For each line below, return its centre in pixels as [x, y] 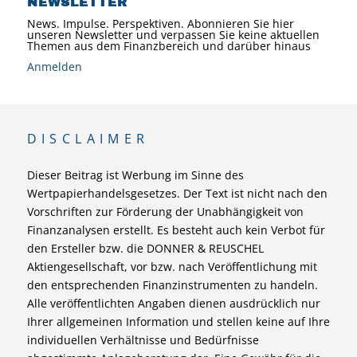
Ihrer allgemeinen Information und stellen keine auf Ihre [178, 321]
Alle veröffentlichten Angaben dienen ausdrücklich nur [173, 303]
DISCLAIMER [88, 138]
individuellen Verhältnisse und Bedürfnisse [143, 339]
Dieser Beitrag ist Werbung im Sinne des [135, 175]
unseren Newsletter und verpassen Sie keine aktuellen [173, 34]
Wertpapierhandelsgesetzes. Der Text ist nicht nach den [177, 193]
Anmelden [54, 66]
